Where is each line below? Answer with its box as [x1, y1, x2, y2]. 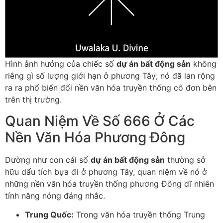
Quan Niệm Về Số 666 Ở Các [5, 112, 195, 129]
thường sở [165, 154, 206, 165]
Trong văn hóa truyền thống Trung [74, 209, 205, 220]
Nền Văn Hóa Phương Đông [5, 128, 185, 146]
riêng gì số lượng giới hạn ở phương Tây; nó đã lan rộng [5, 71, 215, 81]
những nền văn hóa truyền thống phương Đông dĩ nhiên [5, 178, 214, 189]
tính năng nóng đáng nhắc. [5, 190, 105, 201]
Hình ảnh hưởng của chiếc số [5, 59, 116, 69]
